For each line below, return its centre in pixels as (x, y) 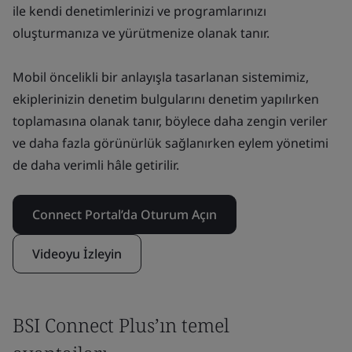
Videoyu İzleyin (77, 254)
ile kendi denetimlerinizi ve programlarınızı (139, 11)
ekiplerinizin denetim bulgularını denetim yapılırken (166, 99)
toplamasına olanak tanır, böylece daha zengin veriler (170, 121)
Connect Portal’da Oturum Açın (125, 214)
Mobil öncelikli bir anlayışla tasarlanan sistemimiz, (161, 77)
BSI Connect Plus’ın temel (121, 325)
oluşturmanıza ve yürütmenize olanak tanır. (141, 33)
